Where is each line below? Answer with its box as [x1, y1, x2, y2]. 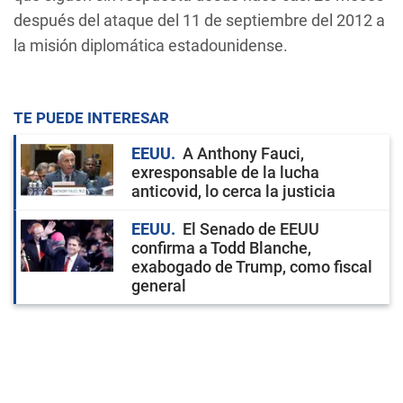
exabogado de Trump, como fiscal [131, 257, 372, 276]
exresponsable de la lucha [131, 163, 319, 182]
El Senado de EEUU [183, 219, 319, 238]
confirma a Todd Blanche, [131, 238, 311, 257]
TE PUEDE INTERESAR [13, 109, 169, 127]
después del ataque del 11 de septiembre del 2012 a [13, 11, 385, 30]
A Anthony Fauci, [183, 144, 304, 163]
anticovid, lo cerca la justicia [131, 182, 336, 201]
